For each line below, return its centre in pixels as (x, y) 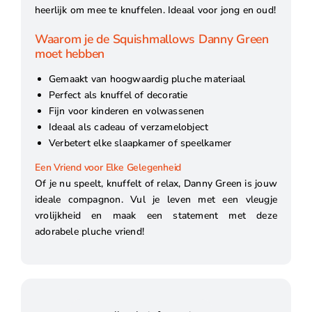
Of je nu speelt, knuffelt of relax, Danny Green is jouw (156, 183)
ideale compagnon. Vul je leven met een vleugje (156, 199)
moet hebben (70, 54)
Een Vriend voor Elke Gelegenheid (108, 168)
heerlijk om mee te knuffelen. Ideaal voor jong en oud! (155, 10)
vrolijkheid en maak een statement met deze (156, 215)
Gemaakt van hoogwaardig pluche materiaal (147, 79)
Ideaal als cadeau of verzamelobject (128, 127)
